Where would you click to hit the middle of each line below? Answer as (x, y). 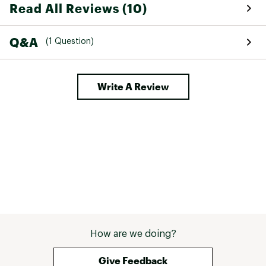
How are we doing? (133, 234)
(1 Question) (70, 42)
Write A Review (133, 86)
